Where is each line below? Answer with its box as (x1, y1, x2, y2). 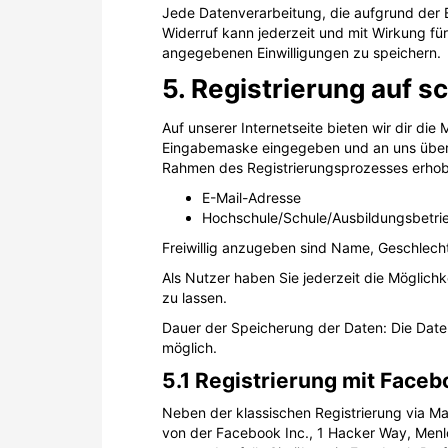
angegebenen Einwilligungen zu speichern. (162, 44, 441, 61)
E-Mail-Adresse (202, 188, 301, 206)
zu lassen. (162, 288, 227, 306)
